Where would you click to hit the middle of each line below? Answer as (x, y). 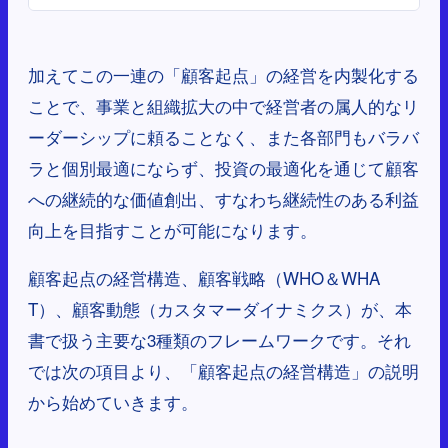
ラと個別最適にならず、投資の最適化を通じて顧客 (223, 168)
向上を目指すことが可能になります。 (172, 230)
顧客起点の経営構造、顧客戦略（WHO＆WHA (204, 278)
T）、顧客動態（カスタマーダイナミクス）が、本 (220, 309)
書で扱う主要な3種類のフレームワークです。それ (219, 340)
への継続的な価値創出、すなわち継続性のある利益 (223, 199)
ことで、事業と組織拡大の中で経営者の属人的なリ (223, 106)
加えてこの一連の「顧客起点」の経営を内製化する (223, 75)
